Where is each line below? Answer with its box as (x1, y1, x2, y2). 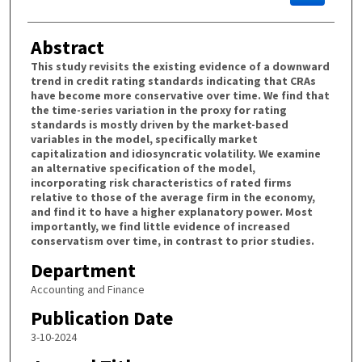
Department (30, 257, 136, 283)
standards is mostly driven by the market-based (30, 116, 288, 132)
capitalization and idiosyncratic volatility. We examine (30, 145, 321, 161)
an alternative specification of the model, (30, 160, 255, 175)
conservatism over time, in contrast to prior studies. (30, 233, 314, 248)
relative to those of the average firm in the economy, (30, 189, 315, 204)
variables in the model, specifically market (30, 131, 258, 146)
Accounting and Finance (30, 281, 145, 297)
